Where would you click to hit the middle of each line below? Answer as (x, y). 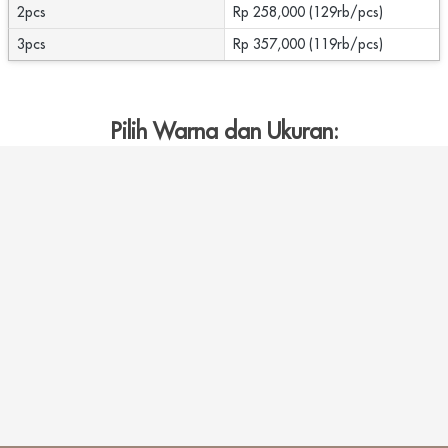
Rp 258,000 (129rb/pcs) (307, 12)
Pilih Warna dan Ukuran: (224, 131)
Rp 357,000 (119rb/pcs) (307, 44)
